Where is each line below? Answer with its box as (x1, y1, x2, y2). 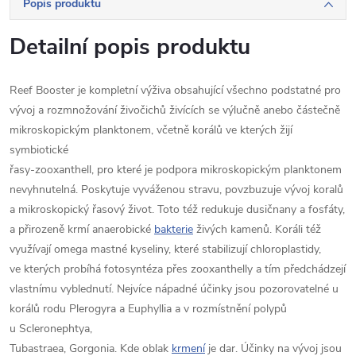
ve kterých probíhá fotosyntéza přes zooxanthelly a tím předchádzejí (10, 261, 346, 277)
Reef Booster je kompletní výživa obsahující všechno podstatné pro (10, 82, 341, 98)
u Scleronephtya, (10, 320, 92, 336)
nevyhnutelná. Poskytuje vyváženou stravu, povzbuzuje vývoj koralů (10, 181, 343, 197)
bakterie (154, 221, 193, 237)
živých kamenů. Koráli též (193, 221, 324, 237)
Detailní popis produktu (10, 31, 250, 62)
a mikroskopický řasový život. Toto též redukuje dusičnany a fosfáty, (10, 201, 345, 217)
